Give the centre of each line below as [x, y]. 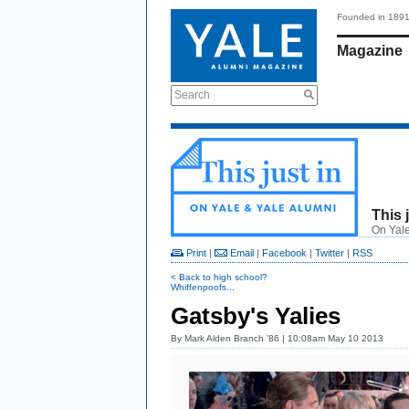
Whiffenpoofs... [203, 287]
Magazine [370, 51]
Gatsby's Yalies [256, 316]
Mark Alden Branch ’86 [232, 338]
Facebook [284, 253]
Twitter [330, 253]
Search [192, 95]
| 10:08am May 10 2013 [331, 338]
